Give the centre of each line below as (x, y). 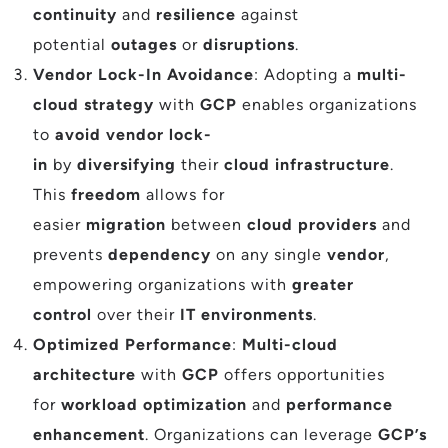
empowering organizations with (162, 284)
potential (72, 44)
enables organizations (327, 104)
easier (59, 224)
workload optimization (154, 404)
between (206, 224)
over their (136, 314)
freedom (106, 194)
